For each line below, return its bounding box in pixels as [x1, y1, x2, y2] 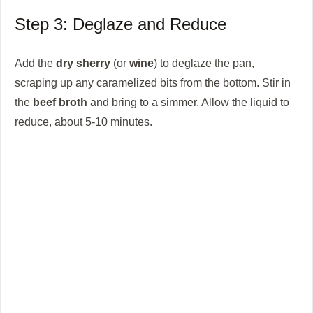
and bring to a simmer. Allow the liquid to [87, 96, 289, 109]
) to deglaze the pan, [154, 57, 254, 70]
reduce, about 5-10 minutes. [15, 115, 152, 129]
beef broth [33, 96, 87, 109]
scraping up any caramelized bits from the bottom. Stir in [15, 76, 291, 89]
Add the [15, 57, 56, 70]
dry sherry [56, 57, 110, 70]
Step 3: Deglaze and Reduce [15, 15, 226, 34]
